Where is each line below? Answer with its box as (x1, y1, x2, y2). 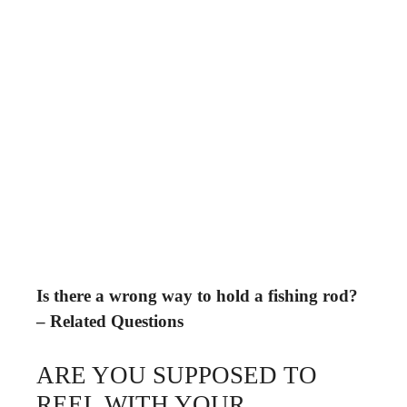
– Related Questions (36, 312, 184, 331)
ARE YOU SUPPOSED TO (36, 361, 317, 389)
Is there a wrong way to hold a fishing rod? (36, 286, 358, 305)
